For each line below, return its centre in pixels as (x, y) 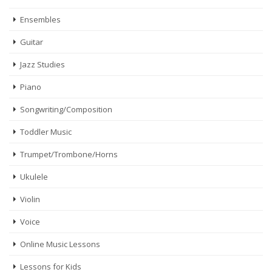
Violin (30, 199)
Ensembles (40, 19)
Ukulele (34, 177)
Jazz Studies (42, 64)
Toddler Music (46, 132)
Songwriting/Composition (66, 109)
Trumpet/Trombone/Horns (69, 154)
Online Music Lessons (60, 244)
